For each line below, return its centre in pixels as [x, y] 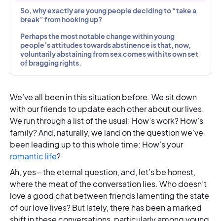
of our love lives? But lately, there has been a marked [106, 207]
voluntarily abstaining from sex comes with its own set [109, 54]
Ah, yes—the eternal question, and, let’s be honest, [103, 172]
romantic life [33, 156]
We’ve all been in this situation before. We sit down [103, 97]
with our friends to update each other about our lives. [107, 109]
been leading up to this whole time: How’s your [96, 144]
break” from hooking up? [62, 19]
